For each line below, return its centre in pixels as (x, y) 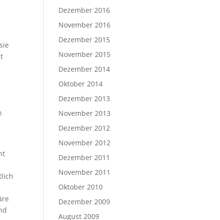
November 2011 (85, 172)
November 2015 (85, 54)
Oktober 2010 (81, 187)
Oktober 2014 (81, 84)
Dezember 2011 (84, 157)
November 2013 (85, 113)
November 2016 (85, 25)
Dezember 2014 (84, 69)
